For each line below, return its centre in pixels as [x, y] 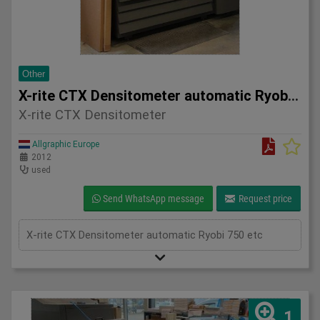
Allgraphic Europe [65, 144]
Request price [264, 198]
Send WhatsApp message [152, 198]
